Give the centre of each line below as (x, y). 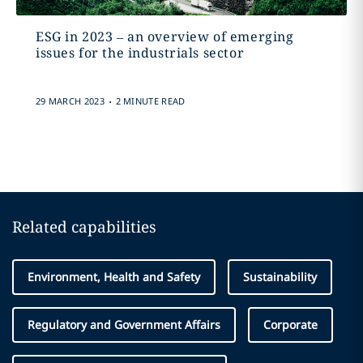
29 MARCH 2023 (70, 101)
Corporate (290, 325)
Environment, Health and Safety (114, 277)
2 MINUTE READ (150, 101)
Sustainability (280, 277)
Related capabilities (84, 227)
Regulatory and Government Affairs (124, 325)
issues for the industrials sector (140, 53)
